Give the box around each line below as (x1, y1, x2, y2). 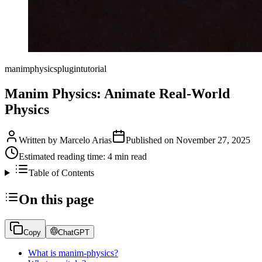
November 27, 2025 (176, 135, 250, 145)
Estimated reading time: (19, 151, 108, 161)
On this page (19, 191, 94, 207)
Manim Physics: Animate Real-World (5, 85, 230, 101)
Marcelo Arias (60, 135, 112, 145)
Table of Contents (28, 167, 94, 178)
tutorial (81, 64, 106, 74)
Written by (19, 135, 60, 145)
